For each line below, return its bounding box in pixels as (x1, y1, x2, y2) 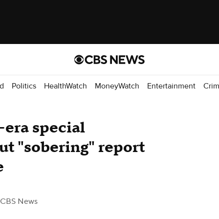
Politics (12, 81, 36, 91)
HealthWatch (44, 81, 87, 91)
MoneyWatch (95, 81, 139, 91)
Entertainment (147, 81, 196, 91)
